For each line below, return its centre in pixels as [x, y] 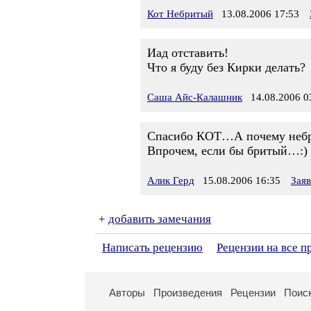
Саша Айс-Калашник [195, 97]
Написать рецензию [152, 247]
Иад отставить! [188, 53]
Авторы [127, 293]
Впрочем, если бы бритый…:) [227, 151]
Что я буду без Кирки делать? [226, 67]
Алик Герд [171, 180]
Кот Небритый [180, 14]
